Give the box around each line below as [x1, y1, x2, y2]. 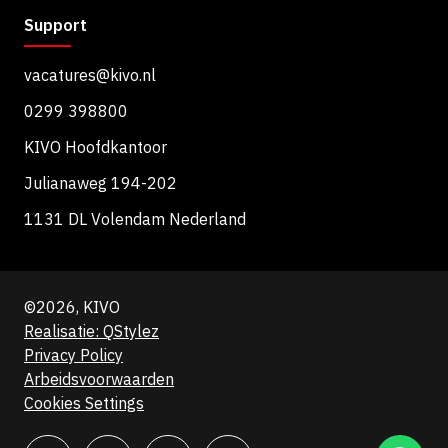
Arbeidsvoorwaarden [24, 369, 174, 390]
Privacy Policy [24, 345, 123, 366]
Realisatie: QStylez [24, 321, 159, 342]
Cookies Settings [24, 393, 144, 414]
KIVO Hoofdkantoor [24, 137, 167, 158]
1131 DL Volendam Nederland [24, 209, 246, 230]
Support [24, 15, 87, 36]
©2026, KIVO [24, 297, 120, 318]
